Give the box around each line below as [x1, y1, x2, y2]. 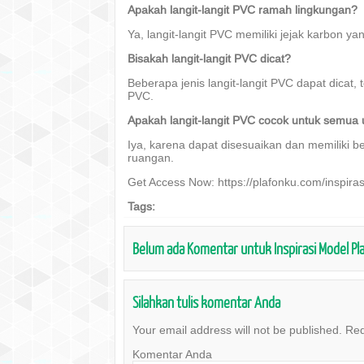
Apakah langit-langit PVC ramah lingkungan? [128, 3, 357, 16]
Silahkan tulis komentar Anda [132, 292, 280, 311]
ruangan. [128, 151, 174, 164]
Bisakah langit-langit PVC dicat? [128, 52, 291, 65]
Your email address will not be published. [132, 323, 342, 336]
